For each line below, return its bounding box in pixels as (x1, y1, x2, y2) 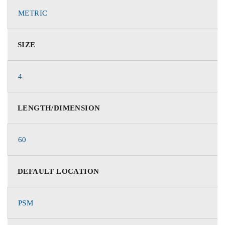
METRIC (18, 9, 48, 17)
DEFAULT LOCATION (18, 167, 99, 175)
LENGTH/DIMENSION (18, 104, 100, 112)
